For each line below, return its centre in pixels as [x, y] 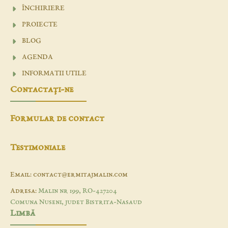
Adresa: [24, 191]
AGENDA [37, 57]
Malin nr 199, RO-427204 [78, 191]
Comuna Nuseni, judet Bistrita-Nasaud [76, 202]
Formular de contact [57, 119]
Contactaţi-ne [42, 90]
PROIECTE [39, 25]
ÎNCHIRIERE [43, 8]
